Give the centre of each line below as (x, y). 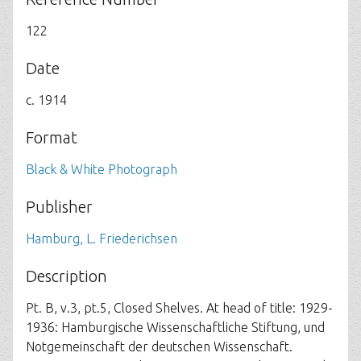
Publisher (59, 207)
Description (66, 276)
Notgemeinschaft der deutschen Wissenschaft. (159, 346)
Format (52, 137)
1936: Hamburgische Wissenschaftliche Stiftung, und (175, 327)
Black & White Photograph (102, 169)
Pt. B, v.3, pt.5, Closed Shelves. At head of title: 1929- (179, 308)
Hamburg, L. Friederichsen (102, 239)
